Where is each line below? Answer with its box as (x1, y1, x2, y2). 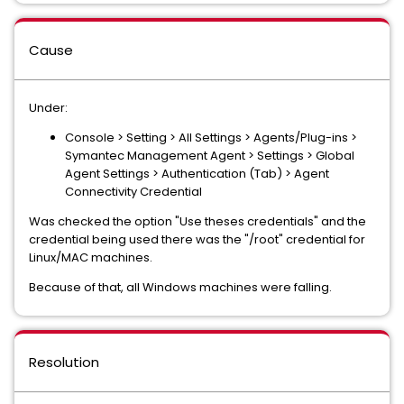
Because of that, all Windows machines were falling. (29, 279, 332, 296)
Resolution (29, 353, 99, 372)
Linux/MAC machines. (29, 249, 152, 266)
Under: (29, 99, 68, 116)
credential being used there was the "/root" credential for (29, 231, 365, 248)
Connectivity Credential (65, 183, 202, 200)
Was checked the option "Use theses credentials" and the (29, 213, 366, 230)
